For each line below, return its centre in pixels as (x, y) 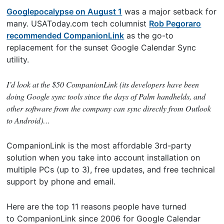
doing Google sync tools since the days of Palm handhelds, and (106, 96)
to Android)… (28, 120)
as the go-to (149, 35)
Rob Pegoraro (175, 23)
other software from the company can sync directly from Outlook (109, 108)
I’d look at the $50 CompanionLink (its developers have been (103, 84)
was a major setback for (169, 11)
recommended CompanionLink (65, 35)
